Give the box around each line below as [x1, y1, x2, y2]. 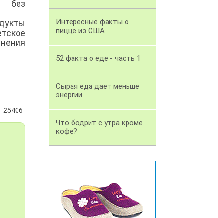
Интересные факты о [56, 18, 129, 27]
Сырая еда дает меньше [56, 82, 139, 91]
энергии [56, 91, 82, 100]
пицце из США [56, 26, 105, 36]
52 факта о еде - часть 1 [56, 54, 141, 63]
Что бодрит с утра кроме [56, 118, 143, 127]
